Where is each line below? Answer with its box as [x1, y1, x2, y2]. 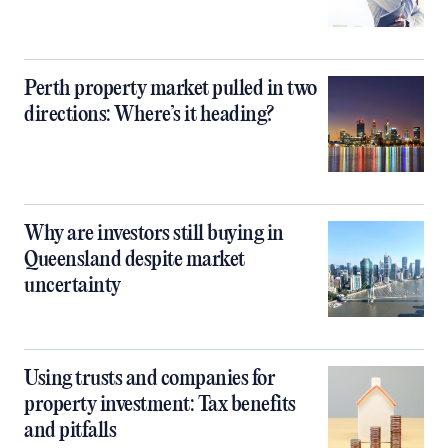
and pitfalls [24, 419, 116, 443]
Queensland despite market [24, 248, 245, 272]
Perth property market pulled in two [24, 77, 317, 101]
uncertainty [24, 274, 121, 298]
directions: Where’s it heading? [24, 103, 274, 127]
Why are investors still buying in [24, 222, 284, 246]
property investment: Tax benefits [24, 393, 296, 417]
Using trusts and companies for [24, 367, 275, 391]
